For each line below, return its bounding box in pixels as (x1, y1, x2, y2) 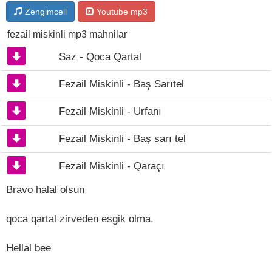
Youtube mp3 (94, 7, 148, 16)
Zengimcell (22, 7, 67, 16)
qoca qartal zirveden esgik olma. (6, 213, 154, 225)
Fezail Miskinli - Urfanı (59, 106, 161, 117)
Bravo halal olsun (6, 184, 84, 195)
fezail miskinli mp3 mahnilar (7, 29, 127, 39)
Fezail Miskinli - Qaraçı (59, 160, 165, 172)
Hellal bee (6, 242, 51, 254)
